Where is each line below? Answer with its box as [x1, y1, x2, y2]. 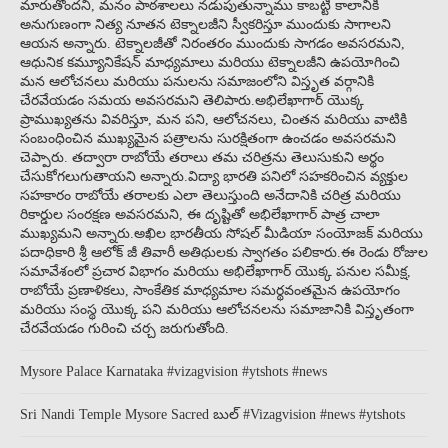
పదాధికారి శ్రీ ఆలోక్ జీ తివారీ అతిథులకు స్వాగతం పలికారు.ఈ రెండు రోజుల [20, 245, 428, 261]
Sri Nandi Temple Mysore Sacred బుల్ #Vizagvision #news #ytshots [20, 407, 405, 423]
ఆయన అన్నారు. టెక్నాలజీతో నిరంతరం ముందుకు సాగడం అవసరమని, [20, 36, 405, 52]
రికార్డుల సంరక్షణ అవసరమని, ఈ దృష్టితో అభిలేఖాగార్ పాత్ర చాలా [20, 207, 380, 223]
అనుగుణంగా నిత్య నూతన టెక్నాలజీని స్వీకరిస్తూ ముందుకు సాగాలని [20, 17, 391, 33]
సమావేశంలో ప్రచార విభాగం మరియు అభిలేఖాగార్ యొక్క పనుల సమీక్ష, [20, 264, 411, 280]
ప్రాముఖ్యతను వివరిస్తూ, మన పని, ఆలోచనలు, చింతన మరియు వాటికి [20, 112, 407, 128]
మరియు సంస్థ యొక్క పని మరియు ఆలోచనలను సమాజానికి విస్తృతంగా [20, 302, 414, 318]
